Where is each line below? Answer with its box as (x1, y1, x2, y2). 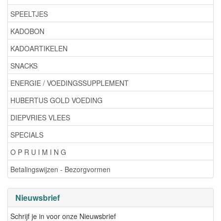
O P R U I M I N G (10, 147, 66, 157)
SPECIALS (10, 129, 43, 140)
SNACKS (10, 60, 37, 71)
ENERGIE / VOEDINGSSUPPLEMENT (10, 77, 129, 88)
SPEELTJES (10, 8, 48, 19)
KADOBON (10, 26, 44, 36)
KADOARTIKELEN (10, 43, 68, 53)
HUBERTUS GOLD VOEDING (10, 95, 103, 105)
